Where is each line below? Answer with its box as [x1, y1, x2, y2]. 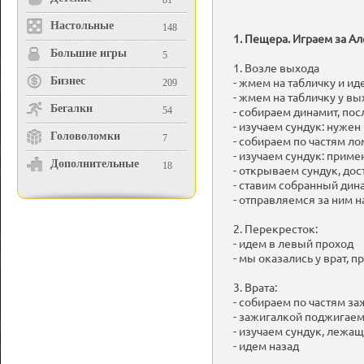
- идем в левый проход [233, 236, 353, 250]
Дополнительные [50, 158, 139, 170]
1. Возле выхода [233, 60, 319, 75]
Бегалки [50, 102, 93, 115]
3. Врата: [233, 279, 277, 294]
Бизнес [50, 75, 85, 87]
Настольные [50, 19, 114, 32]
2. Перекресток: [233, 221, 318, 236]
